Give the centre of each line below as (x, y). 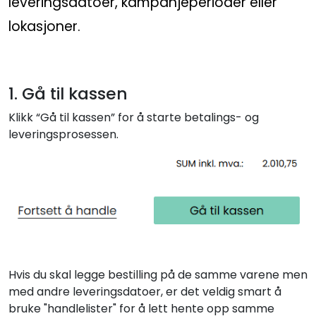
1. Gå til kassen (68, 93)
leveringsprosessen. (63, 134)
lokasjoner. (44, 26)
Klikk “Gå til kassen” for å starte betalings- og (134, 117)
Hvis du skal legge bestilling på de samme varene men (158, 275)
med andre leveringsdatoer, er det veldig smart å (145, 292)
